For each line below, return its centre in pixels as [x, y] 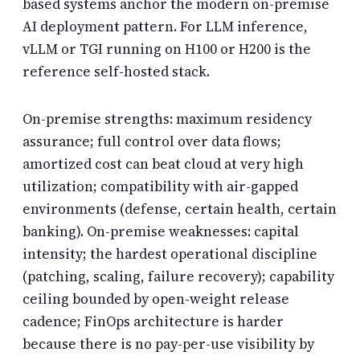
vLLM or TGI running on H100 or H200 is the [167, 49]
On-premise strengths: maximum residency [167, 119]
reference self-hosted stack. [116, 71]
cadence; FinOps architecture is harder [153, 322]
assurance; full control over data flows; [152, 142]
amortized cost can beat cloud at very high [163, 164]
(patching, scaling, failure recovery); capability [178, 277]
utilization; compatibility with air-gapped [160, 187]
